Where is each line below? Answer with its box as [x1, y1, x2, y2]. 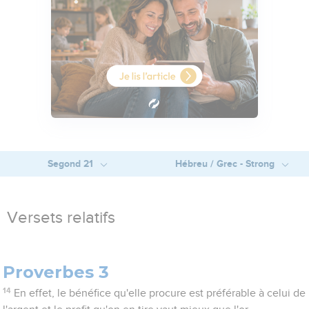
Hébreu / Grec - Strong [175, 158, 277, 170]
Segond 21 [47, 158, 96, 170]
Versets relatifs [7, 210, 115, 227]
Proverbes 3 [3, 262, 110, 283]
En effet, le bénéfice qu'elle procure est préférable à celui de [13, 288, 306, 299]
